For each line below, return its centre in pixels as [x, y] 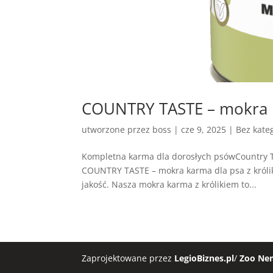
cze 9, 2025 [204, 130]
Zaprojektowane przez [128, 258]
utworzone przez [117, 130]
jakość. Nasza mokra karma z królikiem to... [169, 185]
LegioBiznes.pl [204, 258]
